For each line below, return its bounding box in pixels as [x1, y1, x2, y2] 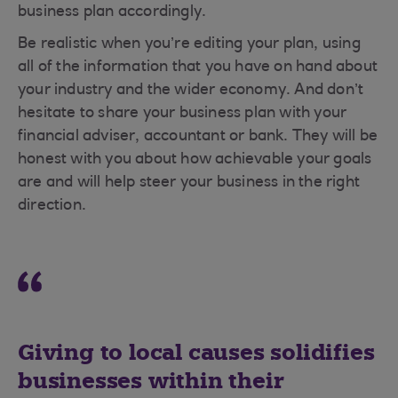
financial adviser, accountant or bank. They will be [18, 129, 378, 145]
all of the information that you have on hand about [18, 60, 378, 76]
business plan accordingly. [18, 4, 207, 20]
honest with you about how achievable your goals [18, 152, 372, 168]
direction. [18, 198, 86, 214]
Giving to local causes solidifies [18, 338, 375, 366]
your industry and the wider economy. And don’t [18, 83, 364, 99]
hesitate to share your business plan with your [18, 106, 347, 122]
